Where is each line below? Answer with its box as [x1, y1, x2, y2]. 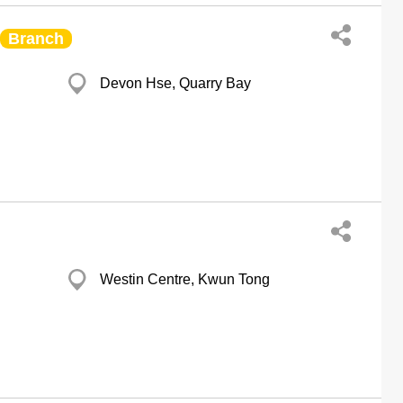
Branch [8, 30, 64, 48]
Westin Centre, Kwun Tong [100, 272, 270, 287]
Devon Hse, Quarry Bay [100, 76, 251, 91]
